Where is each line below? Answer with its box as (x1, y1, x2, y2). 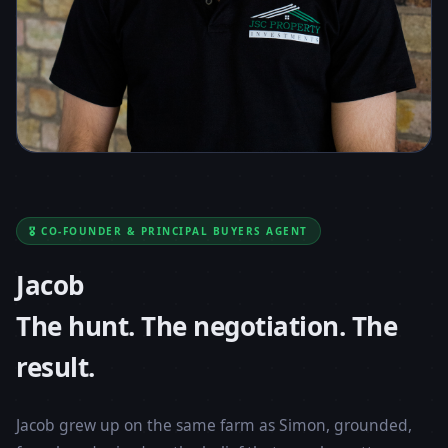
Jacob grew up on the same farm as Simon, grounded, (16, 414, 412, 437)
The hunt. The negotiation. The (16, 308, 397, 345)
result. (16, 349, 95, 386)
